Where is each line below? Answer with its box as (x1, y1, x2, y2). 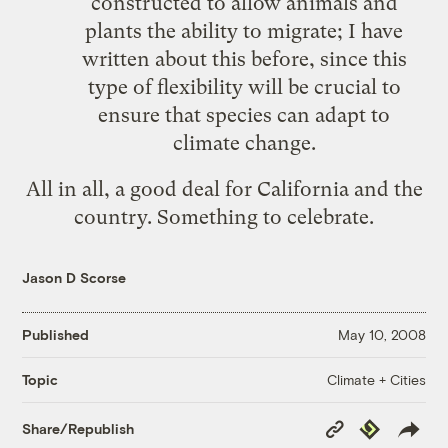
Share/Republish (22, 420, 135, 438)
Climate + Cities (326, 370, 426, 388)
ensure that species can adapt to (98, 102, 390, 127)
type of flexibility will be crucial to (87, 74, 401, 99)
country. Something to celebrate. (74, 204, 374, 229)
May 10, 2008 (337, 326, 426, 344)
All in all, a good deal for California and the (25, 176, 423, 201)
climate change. (172, 130, 316, 155)
